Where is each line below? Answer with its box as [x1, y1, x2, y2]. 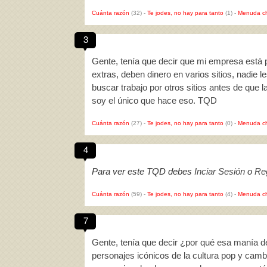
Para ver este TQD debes [92, 166, 194, 176]
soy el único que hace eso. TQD [92, 95, 217, 105]
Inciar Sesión [194, 166, 245, 176]
